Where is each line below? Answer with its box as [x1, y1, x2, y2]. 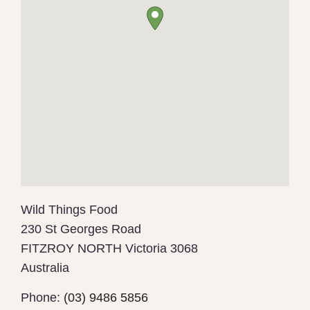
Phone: [21, 291, 64, 305]
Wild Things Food [21, 203, 118, 217]
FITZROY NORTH [21, 241, 125, 256]
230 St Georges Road [21, 222, 141, 237]
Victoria [125, 241, 170, 256]
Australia [21, 261, 69, 275]
